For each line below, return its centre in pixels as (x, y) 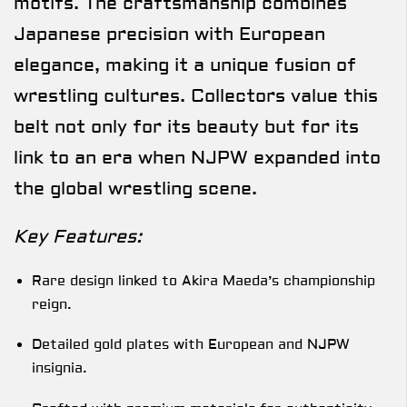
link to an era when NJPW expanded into (197, 158)
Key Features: (78, 236)
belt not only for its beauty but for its (186, 127)
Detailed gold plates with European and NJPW (191, 345)
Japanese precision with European (169, 35)
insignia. (60, 369)
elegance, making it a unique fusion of (185, 65)
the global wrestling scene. (135, 189)
